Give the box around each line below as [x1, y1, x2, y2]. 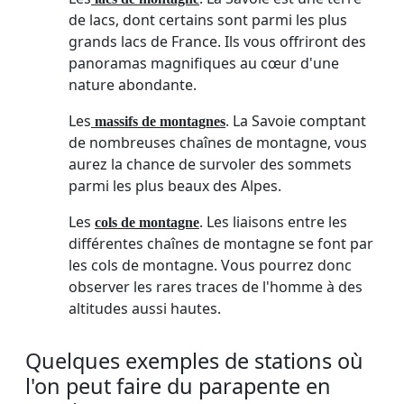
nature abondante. [69, 75, 197, 96]
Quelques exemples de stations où [25, 346, 363, 376]
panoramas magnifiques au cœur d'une [69, 53, 339, 74]
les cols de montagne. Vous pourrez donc [69, 255, 352, 276]
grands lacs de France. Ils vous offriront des [69, 32, 366, 52]
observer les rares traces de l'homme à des [69, 277, 363, 298]
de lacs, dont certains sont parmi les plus [69, 10, 347, 31]
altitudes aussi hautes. [69, 298, 221, 319]
